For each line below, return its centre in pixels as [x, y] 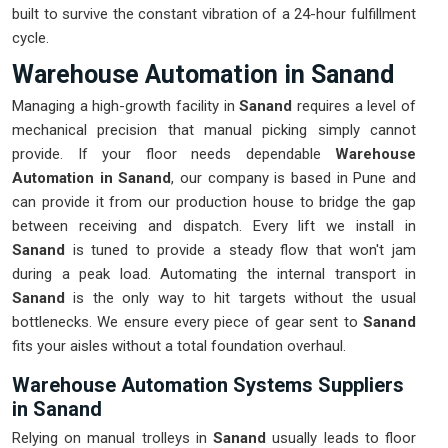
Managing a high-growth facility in [123, 106]
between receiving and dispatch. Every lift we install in [214, 226]
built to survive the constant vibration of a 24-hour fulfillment [214, 14]
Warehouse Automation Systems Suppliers [208, 385]
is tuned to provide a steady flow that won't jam [244, 250]
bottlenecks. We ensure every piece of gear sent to [187, 322]
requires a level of [354, 106]
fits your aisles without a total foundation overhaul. [179, 346]
